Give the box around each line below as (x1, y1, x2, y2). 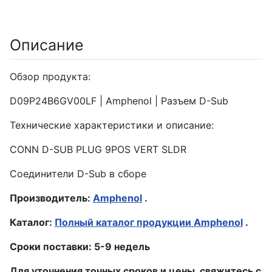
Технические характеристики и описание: (10, 119, 214, 131)
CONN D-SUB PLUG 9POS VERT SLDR (10, 143, 186, 155)
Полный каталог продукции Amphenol (55, 216, 243, 228)
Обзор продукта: (10, 70, 90, 83)
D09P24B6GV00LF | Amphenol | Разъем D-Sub (10, 95, 228, 107)
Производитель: (10, 192, 93, 204)
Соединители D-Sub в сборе (10, 168, 146, 180)
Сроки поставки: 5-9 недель (10, 240, 150, 253)
